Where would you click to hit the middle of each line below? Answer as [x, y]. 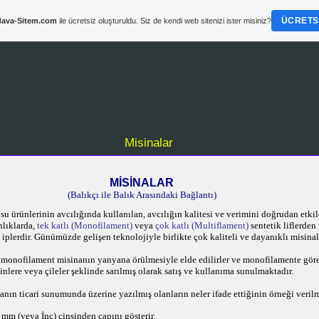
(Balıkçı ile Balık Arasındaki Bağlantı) [142, 195]
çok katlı [173, 225]
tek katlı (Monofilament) [85, 225]
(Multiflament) [220, 225]
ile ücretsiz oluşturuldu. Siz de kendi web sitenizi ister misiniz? [164, 20]
